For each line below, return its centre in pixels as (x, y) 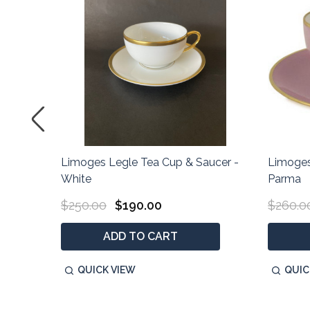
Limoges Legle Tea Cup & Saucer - (150, 162)
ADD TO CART (140, 236)
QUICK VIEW (107, 270)
